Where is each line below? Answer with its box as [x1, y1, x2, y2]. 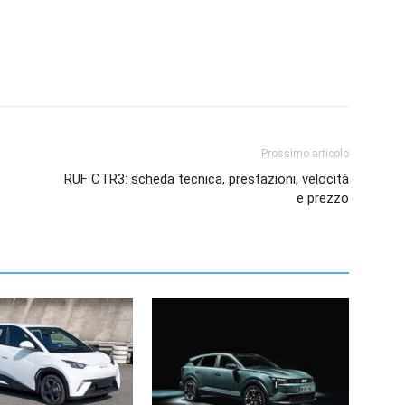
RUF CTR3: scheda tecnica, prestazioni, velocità [64, 170, 349, 187]
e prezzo [297, 189, 349, 206]
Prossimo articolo [261, 146, 349, 160]
